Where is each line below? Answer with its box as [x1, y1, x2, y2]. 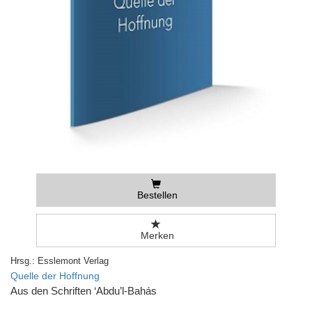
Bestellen [134, 189, 178, 201]
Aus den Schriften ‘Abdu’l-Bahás [10, 286, 157, 297]
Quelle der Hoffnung [10, 270, 100, 282]
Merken [137, 230, 174, 242]
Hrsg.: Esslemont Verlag [10, 256, 109, 267]
